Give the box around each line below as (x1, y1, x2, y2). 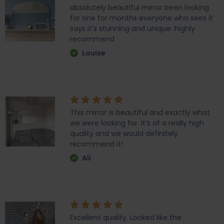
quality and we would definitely (70, 128, 178, 138)
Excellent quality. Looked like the (70, 212, 181, 222)
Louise (80, 48, 105, 58)
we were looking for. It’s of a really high (70, 118, 204, 128)
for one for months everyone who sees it (70, 13, 213, 23)
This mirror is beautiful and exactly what (70, 107, 210, 117)
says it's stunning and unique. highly (70, 23, 195, 33)
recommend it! (70, 139, 123, 149)
